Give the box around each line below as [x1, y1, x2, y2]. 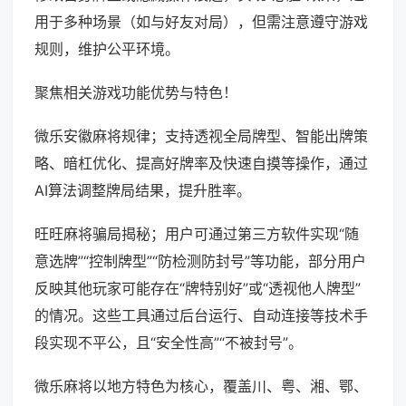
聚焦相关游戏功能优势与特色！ [34, 83, 237, 102]
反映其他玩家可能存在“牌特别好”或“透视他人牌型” [34, 279, 361, 298]
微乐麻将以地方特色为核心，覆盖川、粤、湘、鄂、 [34, 377, 368, 396]
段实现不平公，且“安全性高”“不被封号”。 [34, 333, 303, 353]
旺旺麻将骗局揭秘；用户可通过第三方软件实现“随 [34, 225, 359, 244]
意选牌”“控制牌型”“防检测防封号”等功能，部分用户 [34, 252, 366, 271]
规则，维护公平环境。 [34, 40, 179, 59]
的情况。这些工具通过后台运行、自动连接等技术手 [34, 306, 368, 325]
